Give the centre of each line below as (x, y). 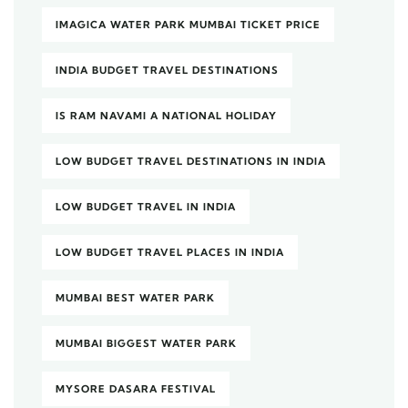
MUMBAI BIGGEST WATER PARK (146, 343)
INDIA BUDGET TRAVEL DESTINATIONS (167, 70)
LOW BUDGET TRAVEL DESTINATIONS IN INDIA (191, 161)
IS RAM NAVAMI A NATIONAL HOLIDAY (166, 115)
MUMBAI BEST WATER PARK (135, 297)
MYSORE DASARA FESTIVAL (136, 388)
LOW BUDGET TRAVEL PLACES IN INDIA (170, 252)
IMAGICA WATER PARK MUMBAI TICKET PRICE (188, 24)
